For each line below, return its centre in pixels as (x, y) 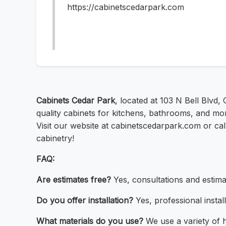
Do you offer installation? (85, 201)
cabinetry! (55, 138)
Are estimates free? (74, 180)
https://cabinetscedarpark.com (126, 7)
